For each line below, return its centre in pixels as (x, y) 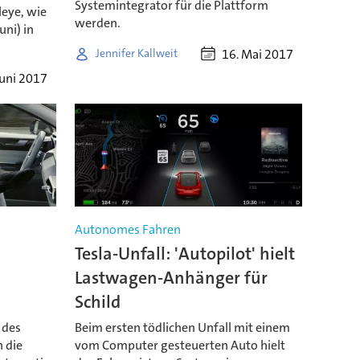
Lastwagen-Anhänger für (171, 278)
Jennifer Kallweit (136, 53)
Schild (97, 302)
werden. (97, 22)
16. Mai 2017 (257, 54)
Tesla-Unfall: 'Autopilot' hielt (184, 254)
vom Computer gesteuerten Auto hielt (180, 346)
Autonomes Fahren (127, 230)
